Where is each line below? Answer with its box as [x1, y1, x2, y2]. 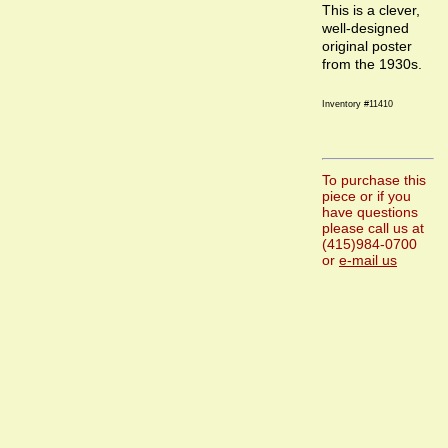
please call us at [322, 220, 424, 236]
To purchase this [322, 172, 426, 188]
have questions [322, 204, 418, 220]
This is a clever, [322, 2, 420, 18]
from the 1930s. [322, 56, 422, 72]
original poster [322, 38, 412, 54]
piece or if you [322, 188, 411, 204]
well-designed [322, 20, 409, 36]
